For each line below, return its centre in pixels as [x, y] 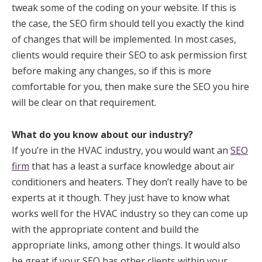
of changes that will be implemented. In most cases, [124, 39]
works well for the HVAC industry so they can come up [130, 213]
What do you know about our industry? [102, 135]
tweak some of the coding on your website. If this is [124, 8]
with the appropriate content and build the [105, 229]
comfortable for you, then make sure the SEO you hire [130, 87]
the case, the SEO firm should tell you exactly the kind [128, 23]
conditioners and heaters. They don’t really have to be [130, 182]
